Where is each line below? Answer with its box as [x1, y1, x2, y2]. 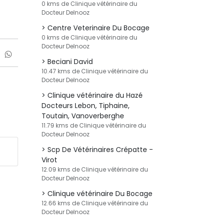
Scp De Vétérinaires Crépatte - [47, 145, 153, 154]
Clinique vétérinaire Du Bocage [47, 189, 153, 198]
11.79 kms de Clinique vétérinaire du [42, 121, 146, 130]
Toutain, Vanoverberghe [42, 111, 124, 121]
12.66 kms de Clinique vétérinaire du [42, 199, 148, 207]
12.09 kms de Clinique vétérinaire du [42, 165, 148, 174]
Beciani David [47, 57, 93, 66]
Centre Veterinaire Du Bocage [47, 23, 150, 33]
